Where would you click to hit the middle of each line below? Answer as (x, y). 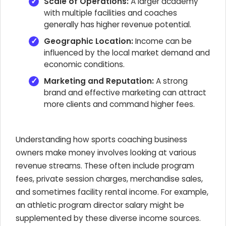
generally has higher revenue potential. (118, 24)
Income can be (162, 41)
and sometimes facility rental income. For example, (112, 192)
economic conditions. (84, 64)
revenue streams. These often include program (105, 166)
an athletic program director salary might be (100, 205)
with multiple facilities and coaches (110, 13)
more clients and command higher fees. (119, 104)
